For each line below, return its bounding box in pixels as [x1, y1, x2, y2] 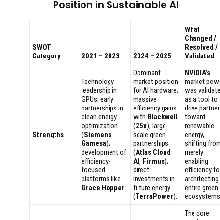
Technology [82, 77, 114, 86]
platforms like [82, 174, 121, 183]
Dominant [133, 68, 161, 77]
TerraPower [136, 192, 173, 201]
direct [133, 165, 149, 174]
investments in [133, 174, 175, 183]
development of [82, 148, 126, 157]
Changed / [185, 34, 216, 43]
